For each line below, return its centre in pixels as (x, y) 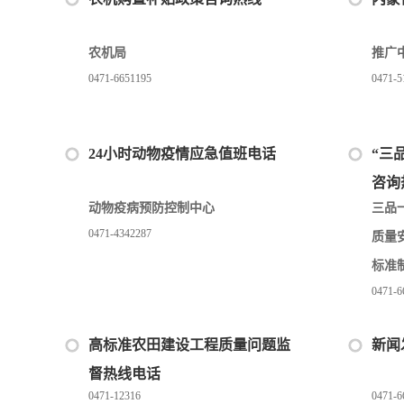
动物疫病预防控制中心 (151, 208)
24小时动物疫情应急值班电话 (182, 154)
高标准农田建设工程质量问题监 (189, 345)
